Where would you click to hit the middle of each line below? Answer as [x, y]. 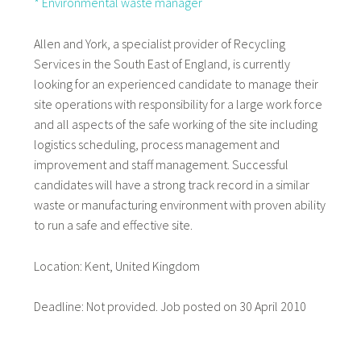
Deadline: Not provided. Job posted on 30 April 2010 [170, 307]
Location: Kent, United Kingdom [116, 266]
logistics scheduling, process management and [156, 144]
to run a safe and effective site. [113, 224]
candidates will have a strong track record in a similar [171, 184]
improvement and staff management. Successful [161, 164]
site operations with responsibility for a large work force [178, 104]
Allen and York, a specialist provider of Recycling [159, 43]
